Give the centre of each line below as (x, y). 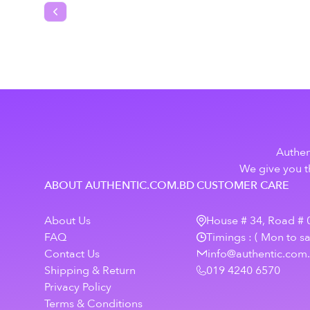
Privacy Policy (78, 287)
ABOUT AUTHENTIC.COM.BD (119, 185)
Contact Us (72, 254)
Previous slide (85, 18)
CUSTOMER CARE (243, 185)
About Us (67, 220)
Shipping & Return (90, 270)
